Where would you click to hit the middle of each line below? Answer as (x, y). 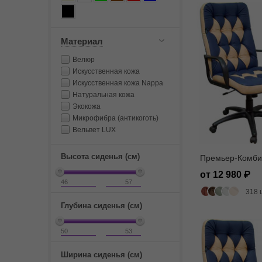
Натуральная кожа (104, 95)
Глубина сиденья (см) (101, 206)
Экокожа (87, 106)
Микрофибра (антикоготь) (116, 118)
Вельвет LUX (94, 130)
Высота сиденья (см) (100, 156)
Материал (82, 41)
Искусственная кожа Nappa (118, 83)
